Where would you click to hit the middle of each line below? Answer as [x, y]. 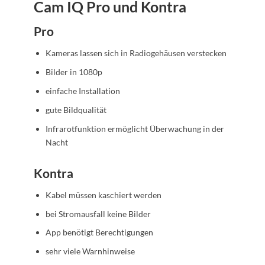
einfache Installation [83, 91]
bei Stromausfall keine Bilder [98, 214]
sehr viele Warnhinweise [90, 251]
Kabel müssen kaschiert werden [103, 195]
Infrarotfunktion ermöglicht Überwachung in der [135, 128]
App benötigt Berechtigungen [99, 232]
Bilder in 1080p [74, 72]
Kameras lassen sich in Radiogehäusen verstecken [136, 53]
